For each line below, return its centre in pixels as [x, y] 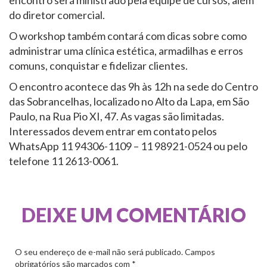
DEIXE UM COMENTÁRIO [133, 215]
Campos [200, 252]
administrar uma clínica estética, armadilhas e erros [126, 51]
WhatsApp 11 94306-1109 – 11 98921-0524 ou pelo [128, 146]
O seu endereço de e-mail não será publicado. [99, 252]
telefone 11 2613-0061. [64, 161]
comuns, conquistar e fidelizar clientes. [98, 66]
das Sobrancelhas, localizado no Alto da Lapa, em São [129, 101]
